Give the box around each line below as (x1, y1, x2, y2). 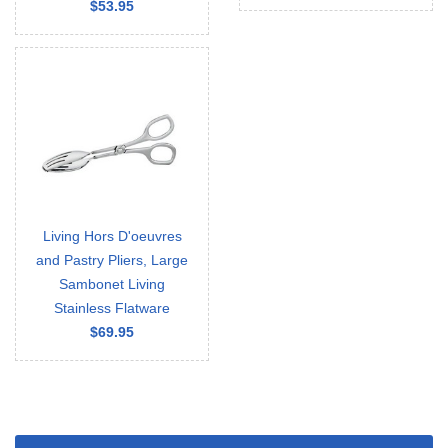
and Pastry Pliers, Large (36, 252, 188, 268)
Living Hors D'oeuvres (42, 228, 182, 244)
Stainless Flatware (54, 300, 170, 316)
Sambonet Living (59, 276, 165, 292)
